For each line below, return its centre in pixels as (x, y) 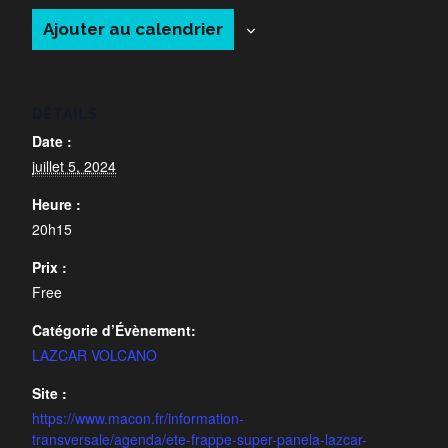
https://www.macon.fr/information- (138, 418)
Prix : (49, 267)
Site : (49, 393)
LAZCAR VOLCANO (94, 355)
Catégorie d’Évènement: (114, 330)
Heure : (56, 204)
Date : (52, 141)
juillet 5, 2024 (74, 166)
